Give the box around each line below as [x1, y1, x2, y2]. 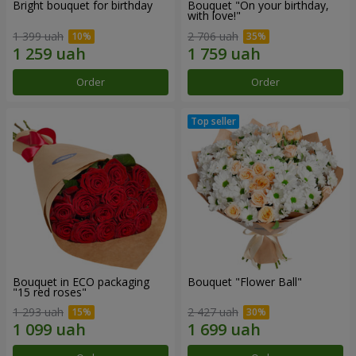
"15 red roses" [13, 284, 87, 300]
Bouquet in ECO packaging [13, 273, 149, 289]
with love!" [188, 8, 241, 23]
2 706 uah [188, 28, 238, 44]
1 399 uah [13, 28, 64, 44]
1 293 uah [13, 304, 64, 320]
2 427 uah [188, 304, 238, 320]
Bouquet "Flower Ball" [188, 273, 302, 289]
